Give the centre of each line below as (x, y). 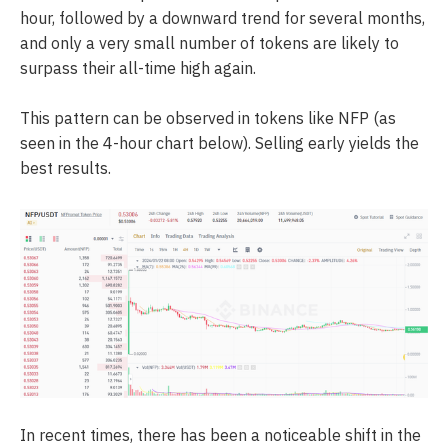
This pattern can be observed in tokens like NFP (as (208, 118)
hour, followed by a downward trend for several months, (222, 17)
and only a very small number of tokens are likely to (209, 42)
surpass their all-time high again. (138, 67)
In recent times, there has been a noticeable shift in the (220, 435)
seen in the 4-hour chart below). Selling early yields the (219, 143)
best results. (65, 168)
